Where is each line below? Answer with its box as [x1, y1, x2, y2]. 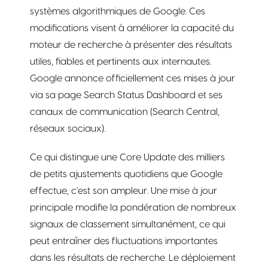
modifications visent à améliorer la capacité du [30, 23, 234, 33]
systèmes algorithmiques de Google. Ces [30, 6, 205, 16]
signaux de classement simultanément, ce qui [30, 219, 226, 229]
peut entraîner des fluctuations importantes [30, 236, 218, 246]
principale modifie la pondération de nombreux [30, 202, 236, 212]
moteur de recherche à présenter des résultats [30, 39, 232, 50]
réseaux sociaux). [30, 123, 105, 133]
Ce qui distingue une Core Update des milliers [30, 152, 225, 162]
